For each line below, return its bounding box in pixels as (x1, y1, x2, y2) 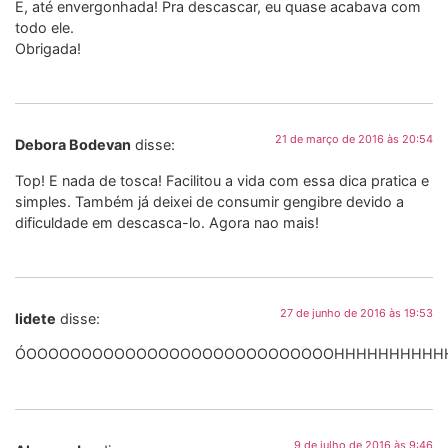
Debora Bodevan (15, 136, 131, 154)
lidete (15, 310, 56, 328)
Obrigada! (15, 39, 81, 57)
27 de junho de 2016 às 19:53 (280, 306, 433, 321)
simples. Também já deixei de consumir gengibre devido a (15, 192, 404, 210)
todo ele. (15, 18, 74, 36)
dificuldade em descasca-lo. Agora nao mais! (15, 213, 319, 231)
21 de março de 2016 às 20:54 (275, 132, 433, 147)
